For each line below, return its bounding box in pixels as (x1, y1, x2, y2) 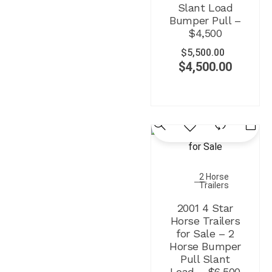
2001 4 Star (177, 201, 233, 214)
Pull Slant (180, 252, 230, 265)
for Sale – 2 (176, 226, 234, 240)
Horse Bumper (169, 239, 241, 253)
